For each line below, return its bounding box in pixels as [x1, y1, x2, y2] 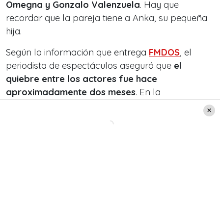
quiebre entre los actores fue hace [6, 73, 157, 85]
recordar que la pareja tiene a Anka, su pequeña [6, 12, 207, 24]
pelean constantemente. [6, 126, 107, 138]
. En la [136, 86, 161, 98]
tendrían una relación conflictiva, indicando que [6, 113, 202, 125]
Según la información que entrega [6, 47, 149, 58]
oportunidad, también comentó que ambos [6, 100, 185, 111]
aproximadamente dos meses [6, 86, 136, 98]
